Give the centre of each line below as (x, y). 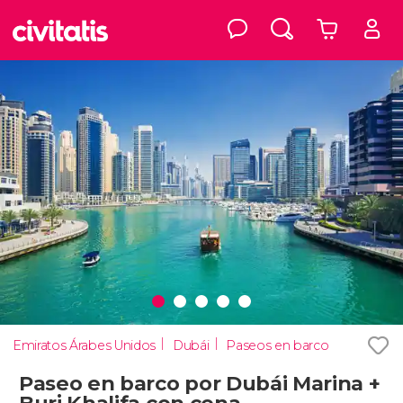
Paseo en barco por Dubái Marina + (200, 383)
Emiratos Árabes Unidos (84, 345)
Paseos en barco (278, 345)
